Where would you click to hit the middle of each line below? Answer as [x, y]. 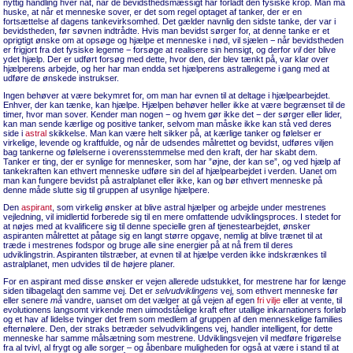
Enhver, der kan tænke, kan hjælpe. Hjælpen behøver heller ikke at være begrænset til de [174, 105]
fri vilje [269, 300]
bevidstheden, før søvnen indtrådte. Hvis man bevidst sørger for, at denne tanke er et [166, 31]
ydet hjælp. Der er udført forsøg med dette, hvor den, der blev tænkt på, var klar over [166, 59]
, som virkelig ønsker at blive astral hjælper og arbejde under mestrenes [189, 207]
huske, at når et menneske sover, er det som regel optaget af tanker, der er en [152, 12]
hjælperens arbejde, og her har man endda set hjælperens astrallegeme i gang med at [166, 69]
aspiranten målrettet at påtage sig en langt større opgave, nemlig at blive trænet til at [163, 236]
